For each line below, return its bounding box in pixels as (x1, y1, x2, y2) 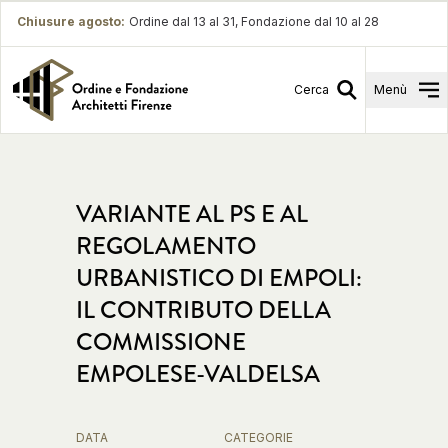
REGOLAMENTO (76, 229, 256, 263)
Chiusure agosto (17, 14, 121, 29)
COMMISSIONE (76, 325, 246, 359)
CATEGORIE (224, 430, 293, 445)
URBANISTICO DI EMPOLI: (76, 261, 362, 295)
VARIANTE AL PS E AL (76, 197, 308, 231)
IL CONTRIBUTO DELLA (76, 293, 331, 327)
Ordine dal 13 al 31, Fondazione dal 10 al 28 (129, 14, 379, 29)
